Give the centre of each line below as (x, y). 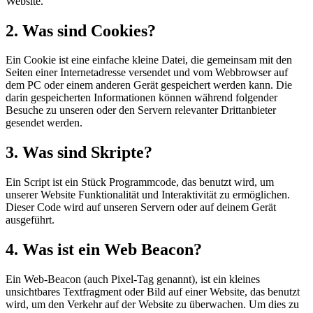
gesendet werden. (44, 123)
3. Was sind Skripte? (79, 153)
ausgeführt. (30, 220)
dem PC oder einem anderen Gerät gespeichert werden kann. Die (149, 85)
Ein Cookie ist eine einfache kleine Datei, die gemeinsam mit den (149, 60)
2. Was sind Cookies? (81, 30)
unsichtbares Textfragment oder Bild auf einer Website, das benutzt (153, 292)
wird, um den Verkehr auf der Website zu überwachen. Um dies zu (152, 305)
